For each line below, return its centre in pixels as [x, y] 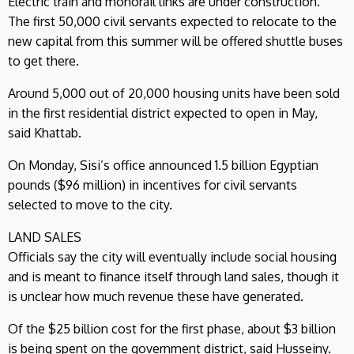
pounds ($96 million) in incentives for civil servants [153, 185]
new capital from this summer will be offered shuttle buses [175, 41]
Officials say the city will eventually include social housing [172, 256]
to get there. [43, 60]
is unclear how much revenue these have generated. [156, 296]
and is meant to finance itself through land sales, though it [173, 276]
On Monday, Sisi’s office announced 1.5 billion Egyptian [163, 165]
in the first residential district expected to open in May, [163, 113]
